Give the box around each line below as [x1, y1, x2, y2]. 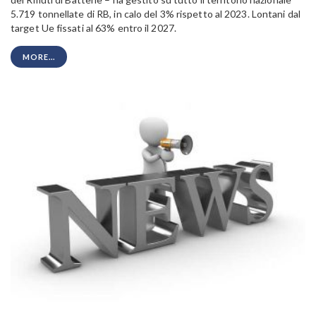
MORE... [23, 51, 55, 61]
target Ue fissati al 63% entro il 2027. [11, 21, 176, 34]
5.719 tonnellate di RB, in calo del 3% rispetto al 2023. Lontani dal [11, 7, 300, 20]
